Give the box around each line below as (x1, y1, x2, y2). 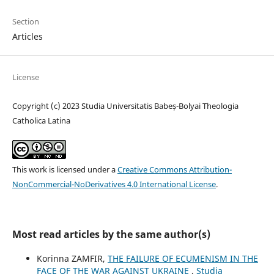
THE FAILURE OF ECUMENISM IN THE (107, 252, 258, 264)
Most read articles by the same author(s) (12, 227, 210, 241)
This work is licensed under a (12, 163, 117, 175)
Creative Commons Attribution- (117, 163, 232, 175)
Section (12, 15, 39, 27)
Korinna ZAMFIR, (36, 252, 108, 264)
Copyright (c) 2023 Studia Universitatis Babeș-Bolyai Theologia (12, 100, 239, 111)
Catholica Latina (12, 114, 70, 126)
